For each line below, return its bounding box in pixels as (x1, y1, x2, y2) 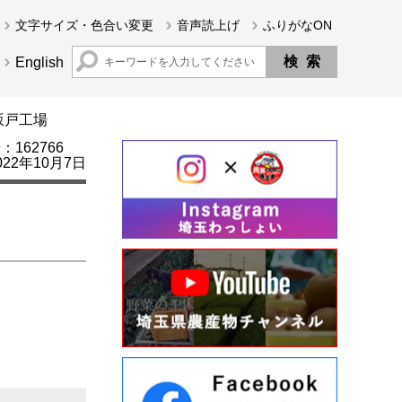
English (15, 55, 64, 70)
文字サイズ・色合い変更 (15, 18, 153, 32)
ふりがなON (263, 18, 332, 32)
